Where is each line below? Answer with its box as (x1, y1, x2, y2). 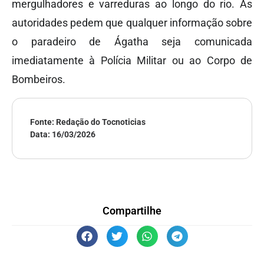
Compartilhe (103, 204, 161, 217)
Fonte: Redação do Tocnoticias (30, 117, 146, 127)
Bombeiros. (12, 73, 65, 86)
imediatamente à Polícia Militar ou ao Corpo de (12, 54, 252, 67)
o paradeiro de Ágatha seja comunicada (12, 35, 252, 48)
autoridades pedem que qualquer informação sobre (12, 16, 252, 29)
